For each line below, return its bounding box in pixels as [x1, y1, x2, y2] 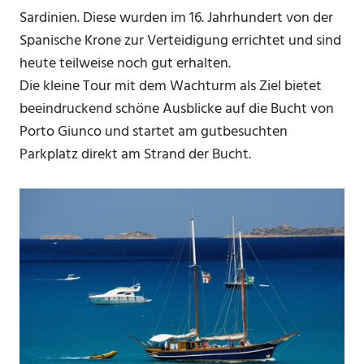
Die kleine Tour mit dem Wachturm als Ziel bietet [19, 74, 322, 98]
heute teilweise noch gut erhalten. [19, 51, 231, 76]
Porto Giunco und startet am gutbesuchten [19, 119, 288, 144]
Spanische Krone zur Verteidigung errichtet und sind [19, 28, 341, 53]
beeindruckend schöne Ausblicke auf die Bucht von [19, 97, 334, 121]
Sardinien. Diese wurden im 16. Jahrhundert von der [19, 6, 333, 30]
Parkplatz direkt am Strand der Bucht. [19, 142, 251, 167]
